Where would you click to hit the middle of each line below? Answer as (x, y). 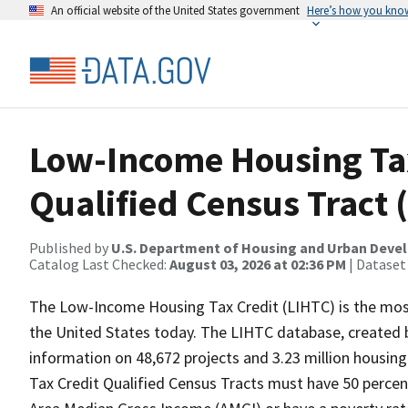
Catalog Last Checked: (99, 264)
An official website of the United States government (175, 10)
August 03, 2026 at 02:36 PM (258, 264)
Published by (70, 248)
